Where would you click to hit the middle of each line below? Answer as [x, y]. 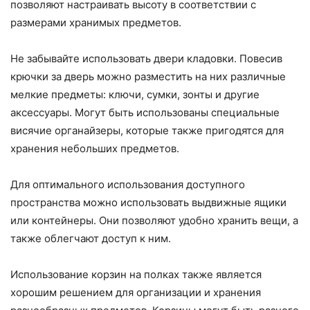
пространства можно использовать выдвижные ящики [148, 203]
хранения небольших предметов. [95, 149]
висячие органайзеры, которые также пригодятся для [147, 131]
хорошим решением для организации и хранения [136, 293]
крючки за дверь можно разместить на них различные [148, 77]
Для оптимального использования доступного [128, 185]
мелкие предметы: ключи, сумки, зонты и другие [135, 95]
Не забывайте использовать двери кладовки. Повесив [146, 59]
